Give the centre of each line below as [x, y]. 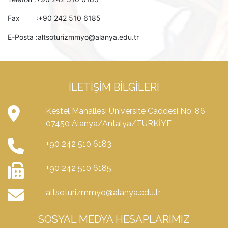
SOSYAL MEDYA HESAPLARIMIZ [114, 219]
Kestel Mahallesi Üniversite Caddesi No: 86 [125, 111]
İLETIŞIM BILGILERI [114, 87]
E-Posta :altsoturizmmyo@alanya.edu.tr [73, 37]
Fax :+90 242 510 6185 [54, 18]
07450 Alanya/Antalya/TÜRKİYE [108, 123]
